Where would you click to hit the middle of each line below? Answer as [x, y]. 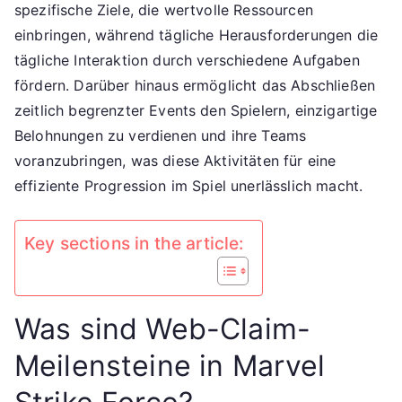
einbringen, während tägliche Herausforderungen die [197, 35]
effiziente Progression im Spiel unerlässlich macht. [189, 186]
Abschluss [333, 25]
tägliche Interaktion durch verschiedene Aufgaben [187, 61]
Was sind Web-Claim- [163, 329]
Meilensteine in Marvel [170, 366]
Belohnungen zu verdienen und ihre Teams [161, 136]
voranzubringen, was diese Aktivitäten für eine [175, 161]
